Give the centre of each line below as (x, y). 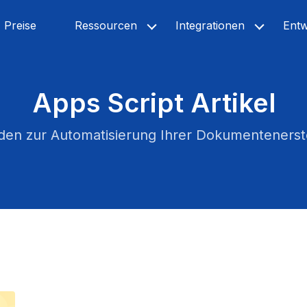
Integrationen (210, 25)
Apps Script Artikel (153, 103)
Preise (20, 25)
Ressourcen (106, 25)
